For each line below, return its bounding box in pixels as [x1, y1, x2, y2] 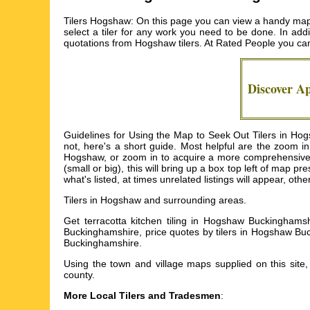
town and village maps [110, 258, 212, 270]
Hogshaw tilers [135, 37, 199, 49]
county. [64, 269, 95, 281]
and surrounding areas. [141, 194, 246, 206]
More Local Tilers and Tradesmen [64, 290, 221, 302]
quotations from [64, 37, 135, 49]
